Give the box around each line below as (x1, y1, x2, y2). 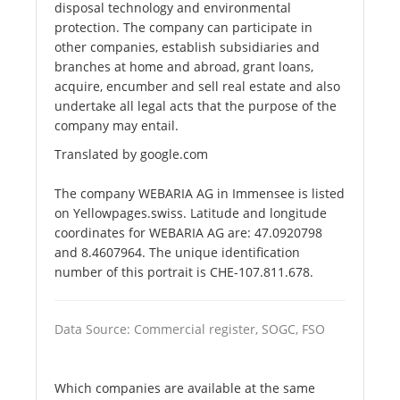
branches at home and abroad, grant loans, (54, 58, 313, 76)
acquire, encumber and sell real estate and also (54, 78, 340, 96)
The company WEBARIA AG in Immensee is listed (54, 185, 345, 203)
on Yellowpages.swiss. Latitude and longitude (54, 204, 327, 222)
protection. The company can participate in (54, 19, 312, 37)
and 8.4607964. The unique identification (54, 244, 300, 262)
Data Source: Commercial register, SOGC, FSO (54, 321, 325, 338)
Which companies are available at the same (54, 379, 315, 397)
